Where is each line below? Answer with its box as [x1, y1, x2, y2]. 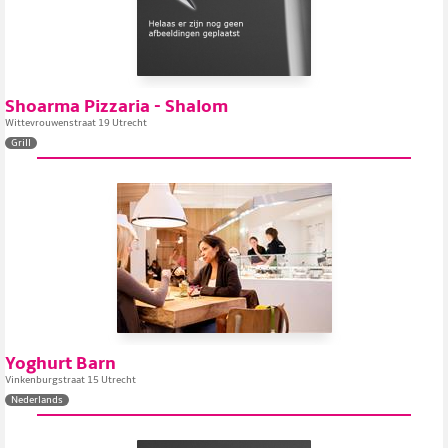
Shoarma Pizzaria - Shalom [5, 96, 228, 117]
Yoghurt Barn [5, 353, 116, 374]
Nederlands [11, 394, 63, 406]
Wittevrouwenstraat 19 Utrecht [5, 117, 147, 129]
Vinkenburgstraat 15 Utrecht [5, 374, 136, 386]
